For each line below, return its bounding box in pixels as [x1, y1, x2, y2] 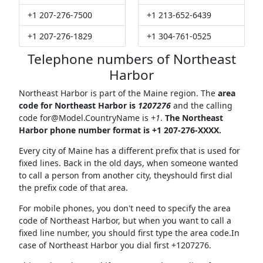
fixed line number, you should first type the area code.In [18, 227, 240, 239]
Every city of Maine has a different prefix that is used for [18, 145, 240, 157]
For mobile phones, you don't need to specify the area [18, 203, 231, 214]
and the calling [170, 100, 232, 112]
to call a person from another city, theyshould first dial [18, 170, 232, 181]
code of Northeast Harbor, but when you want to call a [18, 215, 231, 227]
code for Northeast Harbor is [18, 100, 138, 112]
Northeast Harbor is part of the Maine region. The [18, 87, 218, 99]
